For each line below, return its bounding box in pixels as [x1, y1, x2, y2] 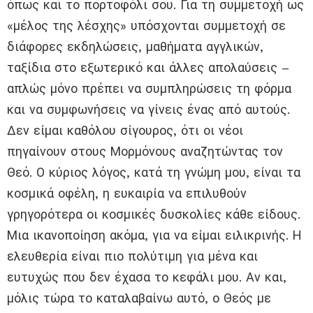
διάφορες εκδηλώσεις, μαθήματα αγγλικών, [7, 39, 263, 54]
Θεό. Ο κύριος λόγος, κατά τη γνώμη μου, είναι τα [7, 165, 300, 180]
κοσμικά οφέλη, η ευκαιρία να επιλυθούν [7, 186, 247, 201]
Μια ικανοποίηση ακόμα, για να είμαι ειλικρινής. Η [7, 228, 302, 243]
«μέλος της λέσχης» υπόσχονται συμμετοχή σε [7, 18, 286, 34]
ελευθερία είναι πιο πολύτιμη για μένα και [7, 249, 258, 264]
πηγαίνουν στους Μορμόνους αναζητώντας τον [7, 144, 283, 159]
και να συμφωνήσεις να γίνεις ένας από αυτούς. [7, 102, 290, 117]
